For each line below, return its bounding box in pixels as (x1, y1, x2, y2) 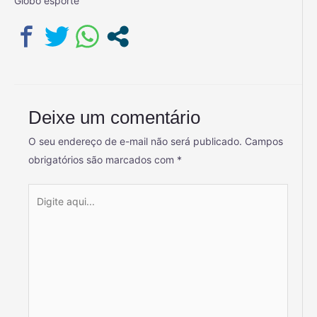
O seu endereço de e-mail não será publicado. (28, 135, 242, 148)
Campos (245, 135, 283, 148)
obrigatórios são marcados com (28, 154, 177, 166)
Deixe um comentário (28, 108, 200, 128)
